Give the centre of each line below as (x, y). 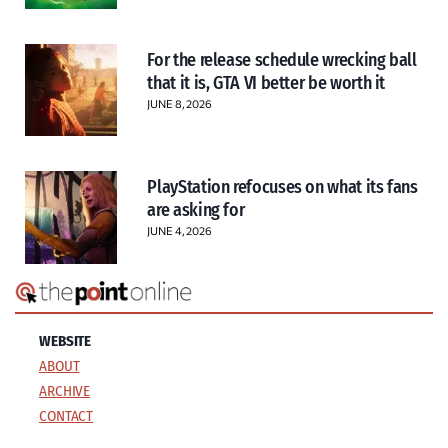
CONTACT (66, 416)
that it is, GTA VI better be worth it (266, 82)
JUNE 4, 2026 (179, 231)
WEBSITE (65, 341)
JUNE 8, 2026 (179, 103)
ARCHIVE (65, 391)
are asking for (196, 210)
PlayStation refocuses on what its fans (282, 187)
